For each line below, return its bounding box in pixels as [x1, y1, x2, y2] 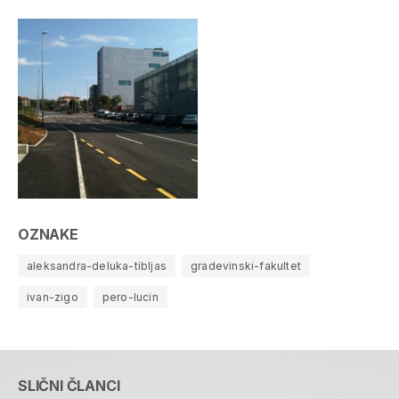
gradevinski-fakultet [191, 258, 301, 273]
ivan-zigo [27, 289, 78, 304]
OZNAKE [18, 224, 78, 243]
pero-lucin [102, 289, 159, 304]
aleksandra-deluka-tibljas [27, 258, 167, 273]
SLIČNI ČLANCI [18, 376, 120, 395]
